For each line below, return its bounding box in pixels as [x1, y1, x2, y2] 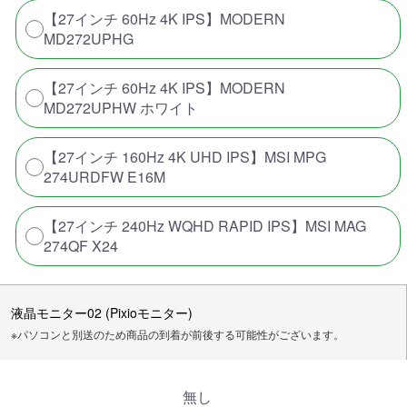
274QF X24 [44, 234, 118, 256]
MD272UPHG [44, 27, 134, 49]
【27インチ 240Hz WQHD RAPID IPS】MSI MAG [44, 214, 366, 236]
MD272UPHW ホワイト [44, 96, 198, 118]
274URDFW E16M [44, 165, 165, 187]
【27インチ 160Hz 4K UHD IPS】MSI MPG [44, 145, 326, 167]
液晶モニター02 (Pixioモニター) [11, 303, 193, 322]
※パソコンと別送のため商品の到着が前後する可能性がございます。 [11, 325, 344, 342]
